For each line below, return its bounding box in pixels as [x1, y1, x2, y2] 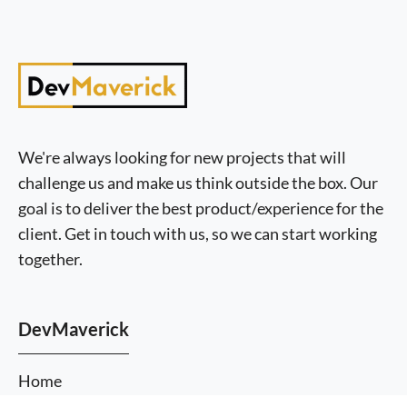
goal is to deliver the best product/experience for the [18, 198, 383, 219]
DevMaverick [18, 318, 129, 341]
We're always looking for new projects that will [18, 147, 346, 168]
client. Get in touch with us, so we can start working [18, 223, 377, 244]
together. [18, 249, 83, 270]
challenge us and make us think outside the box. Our [18, 173, 378, 194]
